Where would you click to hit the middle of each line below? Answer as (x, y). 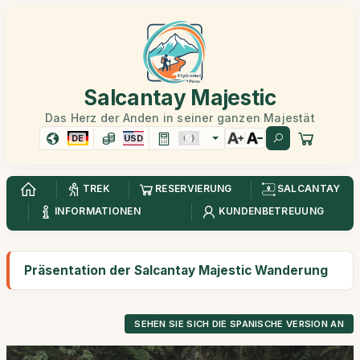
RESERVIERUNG (194, 189)
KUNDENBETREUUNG (271, 211)
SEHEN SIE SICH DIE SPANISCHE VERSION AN (239, 324)
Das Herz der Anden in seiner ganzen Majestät (180, 118)
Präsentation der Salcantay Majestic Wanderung (176, 270)
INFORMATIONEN (98, 211)
